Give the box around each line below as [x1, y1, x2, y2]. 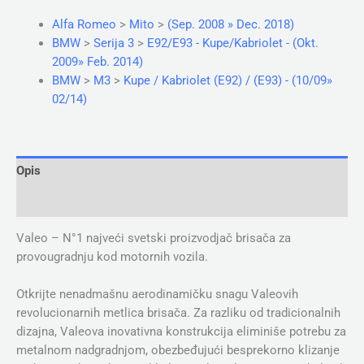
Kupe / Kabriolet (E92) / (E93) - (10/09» [123, 72, 332, 88]
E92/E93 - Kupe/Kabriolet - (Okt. [146, 35, 318, 50]
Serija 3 [93, 35, 134, 50]
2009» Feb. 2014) [51, 54, 143, 69]
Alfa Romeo [51, 16, 116, 32]
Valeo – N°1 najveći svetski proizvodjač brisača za [16, 230, 291, 245]
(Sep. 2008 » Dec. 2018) [167, 16, 294, 32]
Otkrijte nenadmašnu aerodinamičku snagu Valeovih [16, 287, 298, 302]
